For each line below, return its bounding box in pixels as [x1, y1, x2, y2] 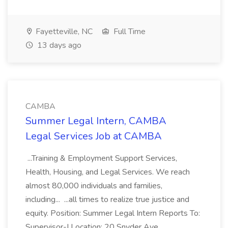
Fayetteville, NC [34, 26, 93, 37]
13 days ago [35, 40, 81, 51]
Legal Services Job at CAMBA [25, 129, 162, 143]
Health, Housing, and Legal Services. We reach [25, 166, 190, 178]
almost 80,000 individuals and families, [25, 180, 162, 191]
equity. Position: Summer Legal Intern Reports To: [25, 208, 200, 219]
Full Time [111, 26, 146, 37]
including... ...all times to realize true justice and [25, 194, 189, 205]
